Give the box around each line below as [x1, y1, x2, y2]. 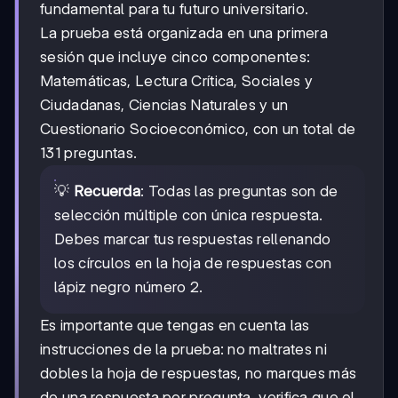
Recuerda [73, 181, 141, 200]
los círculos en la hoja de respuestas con [54, 253, 332, 272]
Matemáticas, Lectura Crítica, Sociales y [40, 71, 313, 90]
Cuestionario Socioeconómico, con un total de [40, 119, 356, 138]
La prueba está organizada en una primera [40, 23, 328, 42]
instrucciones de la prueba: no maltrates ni [40, 339, 327, 358]
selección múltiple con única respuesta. [54, 205, 323, 224]
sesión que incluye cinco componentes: [40, 47, 311, 66]
